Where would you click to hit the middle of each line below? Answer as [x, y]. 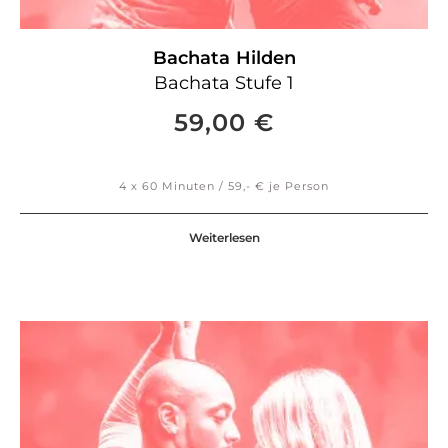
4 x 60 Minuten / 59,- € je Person [224, 186]
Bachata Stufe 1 [224, 83]
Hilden [265, 58]
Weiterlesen [224, 237]
